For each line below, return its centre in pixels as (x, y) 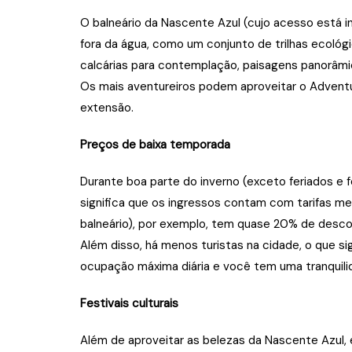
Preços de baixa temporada (155, 145)
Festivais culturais (129, 304)
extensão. (107, 108)
